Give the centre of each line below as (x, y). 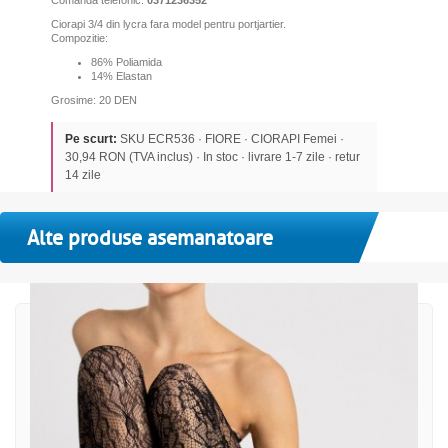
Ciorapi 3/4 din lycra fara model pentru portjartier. (168, 23)
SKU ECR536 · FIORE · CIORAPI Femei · (230, 138)
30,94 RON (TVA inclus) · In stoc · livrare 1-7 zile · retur (212, 156)
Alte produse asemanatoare (150, 238)
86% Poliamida (126, 61)
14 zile (82, 174)
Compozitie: (79, 37)
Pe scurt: (90, 138)
